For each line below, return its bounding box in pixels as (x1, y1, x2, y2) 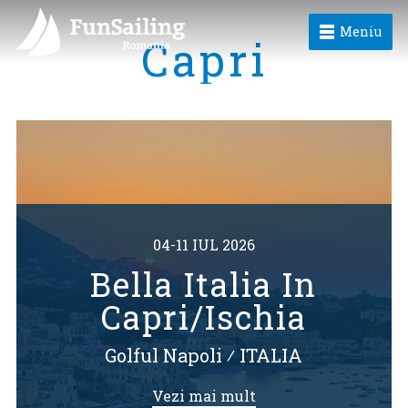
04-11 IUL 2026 (152, 235, 255, 254)
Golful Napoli (105, 343, 223, 367)
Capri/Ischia (100, 295, 307, 339)
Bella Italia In (90, 262, 318, 306)
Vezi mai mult (151, 386, 256, 405)
